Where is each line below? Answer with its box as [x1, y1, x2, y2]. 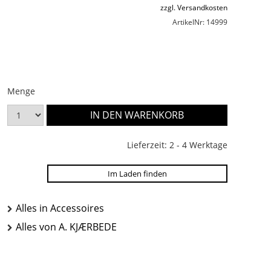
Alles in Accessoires [16, 201, 104, 215]
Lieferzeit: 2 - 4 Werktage [127, 139, 227, 151]
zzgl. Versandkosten [160, 2, 227, 13]
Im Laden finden [108, 168, 167, 179]
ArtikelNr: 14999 [172, 16, 227, 27]
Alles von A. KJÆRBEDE [16, 220, 117, 233]
